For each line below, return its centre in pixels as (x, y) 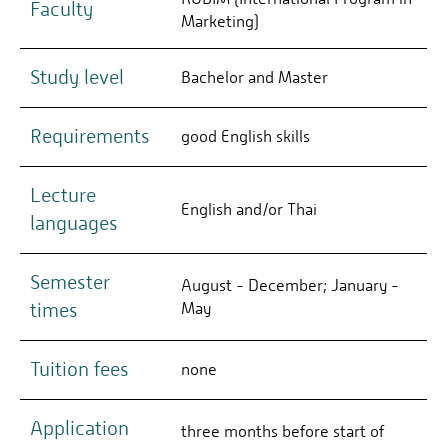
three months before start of (282, 432)
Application (79, 429)
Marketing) (220, 22)
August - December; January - (290, 286)
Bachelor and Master (254, 78)
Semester (70, 283)
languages (74, 224)
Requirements (90, 137)
